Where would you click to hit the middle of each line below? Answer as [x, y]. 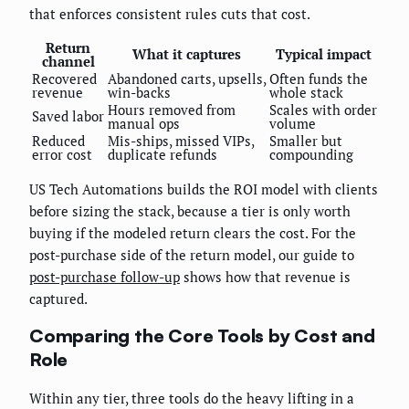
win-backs [139, 92]
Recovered [64, 78]
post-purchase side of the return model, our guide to [192, 254]
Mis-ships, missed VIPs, [181, 140]
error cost [62, 154]
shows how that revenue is [265, 276]
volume [293, 123]
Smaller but [306, 140]
